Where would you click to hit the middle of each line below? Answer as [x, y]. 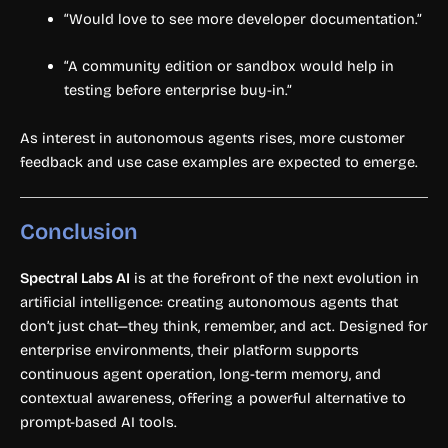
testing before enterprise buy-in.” [177, 90]
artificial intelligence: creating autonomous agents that [209, 301]
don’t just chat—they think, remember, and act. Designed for [224, 325]
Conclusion [79, 231]
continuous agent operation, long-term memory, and [200, 373]
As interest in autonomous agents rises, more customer [212, 137]
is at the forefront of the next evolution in [274, 277]
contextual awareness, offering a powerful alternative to [213, 397]
